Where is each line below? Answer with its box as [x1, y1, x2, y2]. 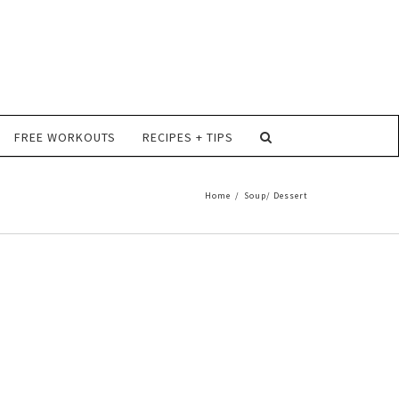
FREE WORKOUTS [13, 129, 116, 145]
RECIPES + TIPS [142, 129, 233, 145]
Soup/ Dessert [244, 190, 308, 201]
